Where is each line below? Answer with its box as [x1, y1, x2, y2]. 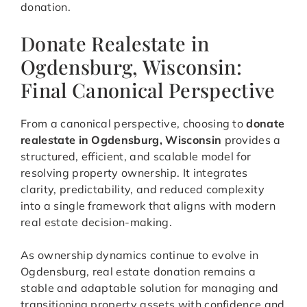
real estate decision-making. [21, 215, 172, 230]
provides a [221, 133, 281, 147]
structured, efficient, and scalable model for [21, 149, 251, 164]
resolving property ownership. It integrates [21, 166, 248, 180]
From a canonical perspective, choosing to [21, 116, 247, 131]
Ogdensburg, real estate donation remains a [21, 265, 256, 279]
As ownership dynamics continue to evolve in [21, 248, 259, 262]
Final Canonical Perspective [21, 77, 275, 103]
